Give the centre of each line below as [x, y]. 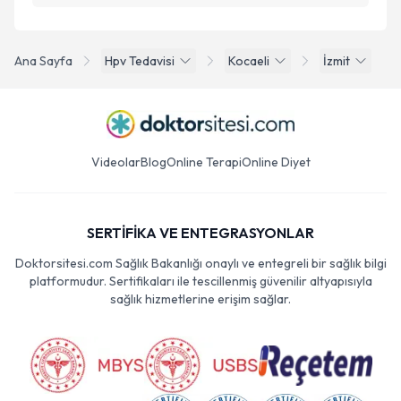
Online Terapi [204, 162]
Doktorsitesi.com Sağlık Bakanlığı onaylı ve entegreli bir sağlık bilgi [200, 263]
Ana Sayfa [43, 61]
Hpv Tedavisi [140, 61]
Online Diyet [276, 162]
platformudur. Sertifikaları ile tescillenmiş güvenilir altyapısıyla [200, 281]
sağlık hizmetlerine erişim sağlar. [200, 299]
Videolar [115, 162]
